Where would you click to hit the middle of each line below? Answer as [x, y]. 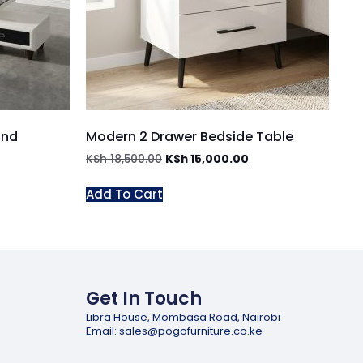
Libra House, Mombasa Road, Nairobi [183, 317]
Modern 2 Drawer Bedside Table [190, 136]
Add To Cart [124, 194]
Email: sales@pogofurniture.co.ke [174, 331]
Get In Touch [144, 298]
